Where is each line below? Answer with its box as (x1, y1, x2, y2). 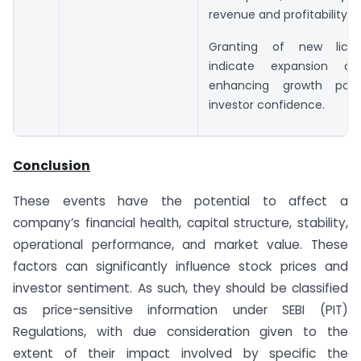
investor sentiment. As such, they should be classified (13, 280, 348, 297)
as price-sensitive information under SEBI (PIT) (13, 301, 348, 319)
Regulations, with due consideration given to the (13, 323, 348, 341)
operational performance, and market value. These (13, 236, 348, 254)
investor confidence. (209, 97, 325, 114)
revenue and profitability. (209, 6, 350, 23)
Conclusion (13, 156, 90, 174)
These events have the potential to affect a (13, 193, 348, 210)
